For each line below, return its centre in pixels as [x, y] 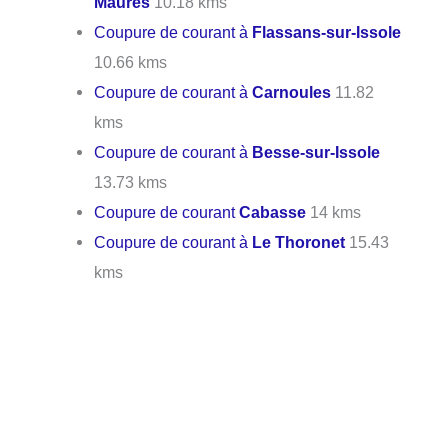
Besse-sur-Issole [316, 152]
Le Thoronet [299, 242]
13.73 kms [131, 182]
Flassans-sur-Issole [327, 32]
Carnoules [292, 92]
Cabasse [273, 212]
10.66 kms [131, 62]
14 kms [334, 212]
